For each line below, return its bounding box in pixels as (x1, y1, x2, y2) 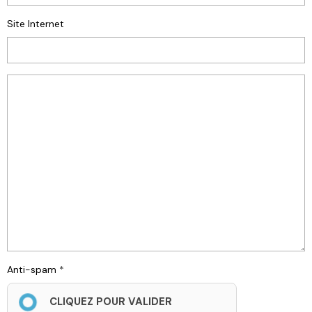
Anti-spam (7, 263, 56, 276)
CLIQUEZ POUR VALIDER (49, 294, 172, 309)
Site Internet (7, 17, 64, 30)
